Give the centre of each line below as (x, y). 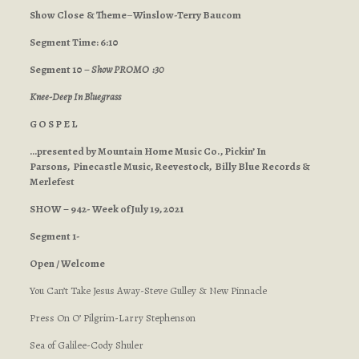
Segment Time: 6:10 (74, 42)
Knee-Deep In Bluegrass (75, 97)
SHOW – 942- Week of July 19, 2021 (106, 209)
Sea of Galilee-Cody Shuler (86, 345)
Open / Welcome (67, 263)
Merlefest (52, 182)
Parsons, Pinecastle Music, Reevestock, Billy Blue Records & (169, 166)
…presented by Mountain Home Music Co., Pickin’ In (147, 151)
